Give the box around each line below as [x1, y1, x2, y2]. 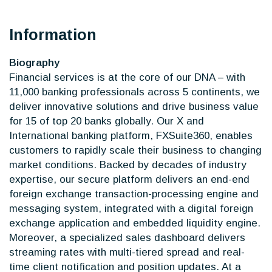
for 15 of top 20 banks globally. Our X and [9, 115, 204, 127]
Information [9, 26, 97, 43]
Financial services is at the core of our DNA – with [9, 72, 245, 83]
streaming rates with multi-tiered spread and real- [9, 246, 245, 258]
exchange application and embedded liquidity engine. [9, 217, 260, 229]
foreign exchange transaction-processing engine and [9, 188, 259, 200]
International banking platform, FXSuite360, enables [9, 130, 253, 141]
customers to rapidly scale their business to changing [9, 144, 262, 156]
